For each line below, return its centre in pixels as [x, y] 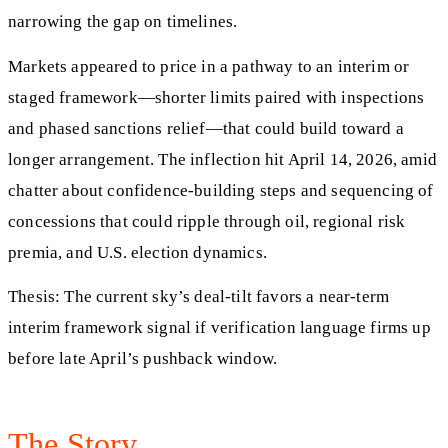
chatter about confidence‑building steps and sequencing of [221, 190]
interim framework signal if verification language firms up [219, 328]
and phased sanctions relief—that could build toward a [206, 128]
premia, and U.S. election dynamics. [137, 252]
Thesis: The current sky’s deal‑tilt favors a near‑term [199, 297]
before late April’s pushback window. [143, 359]
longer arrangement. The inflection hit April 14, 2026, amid [222, 159]
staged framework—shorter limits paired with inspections [216, 97]
